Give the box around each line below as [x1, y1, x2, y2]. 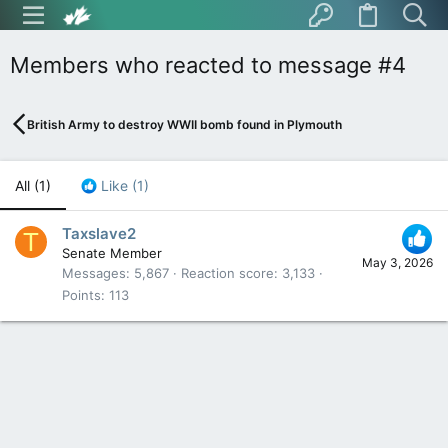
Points [62, 287, 101, 304]
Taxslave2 [62, 224, 136, 244]
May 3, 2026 [362, 255, 433, 271]
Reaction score [181, 265, 274, 282]
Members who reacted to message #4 [10, 52, 406, 78]
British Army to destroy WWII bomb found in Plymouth [27, 116, 343, 132]
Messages [62, 265, 126, 282]
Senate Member [62, 245, 162, 262]
